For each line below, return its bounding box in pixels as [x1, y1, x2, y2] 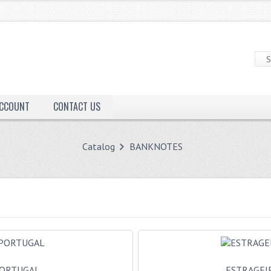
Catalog [82, 140, 115, 152]
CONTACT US [53, 99, 100, 114]
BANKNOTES [129, 140, 183, 152]
